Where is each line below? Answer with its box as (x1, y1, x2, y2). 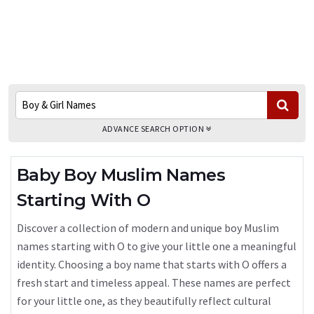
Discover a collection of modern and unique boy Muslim (17, 221, 279, 235)
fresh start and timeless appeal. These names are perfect (17, 275, 291, 289)
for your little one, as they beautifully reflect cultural (17, 294, 271, 308)
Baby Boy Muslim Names (17, 165, 225, 185)
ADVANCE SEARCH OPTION (102, 123, 206, 134)
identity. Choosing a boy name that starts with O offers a (17, 257, 287, 271)
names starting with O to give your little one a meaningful (17, 239, 296, 253)
